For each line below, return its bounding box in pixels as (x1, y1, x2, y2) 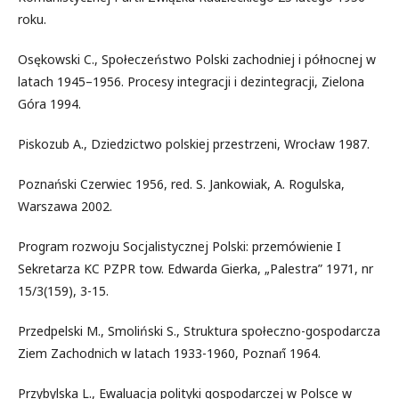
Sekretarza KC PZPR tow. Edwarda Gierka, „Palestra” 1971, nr (18, 259, 373, 277)
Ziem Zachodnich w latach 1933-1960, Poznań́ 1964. (18, 344, 321, 362)
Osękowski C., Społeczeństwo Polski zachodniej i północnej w (18, 50, 376, 68)
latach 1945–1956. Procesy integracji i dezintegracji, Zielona (18, 72, 364, 90)
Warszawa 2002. (18, 197, 112, 215)
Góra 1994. (18, 94, 81, 112)
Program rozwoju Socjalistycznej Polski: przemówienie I (18, 237, 341, 255)
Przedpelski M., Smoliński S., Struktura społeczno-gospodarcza (18, 322, 380, 339)
